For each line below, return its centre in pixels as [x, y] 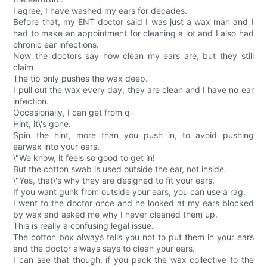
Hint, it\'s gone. [42, 124]
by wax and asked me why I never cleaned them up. [116, 215]
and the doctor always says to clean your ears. [104, 249]
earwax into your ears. [57, 147]
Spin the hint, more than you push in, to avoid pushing [133, 135]
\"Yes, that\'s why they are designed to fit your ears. [114, 181]
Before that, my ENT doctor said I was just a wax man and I [133, 22]
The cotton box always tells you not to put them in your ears [133, 237]
